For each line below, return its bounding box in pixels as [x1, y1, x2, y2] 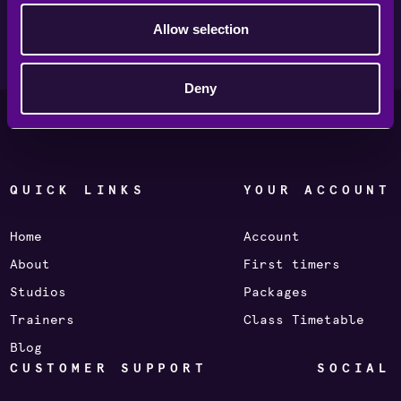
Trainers [10, 311, 75, 328]
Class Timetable [243, 311, 364, 328]
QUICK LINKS [10, 182, 146, 198]
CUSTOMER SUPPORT [10, 360, 208, 376]
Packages [243, 284, 308, 300]
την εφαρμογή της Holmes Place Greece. [51, 10, 350, 26]
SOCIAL [317, 360, 391, 376]
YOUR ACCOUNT [243, 182, 391, 198]
